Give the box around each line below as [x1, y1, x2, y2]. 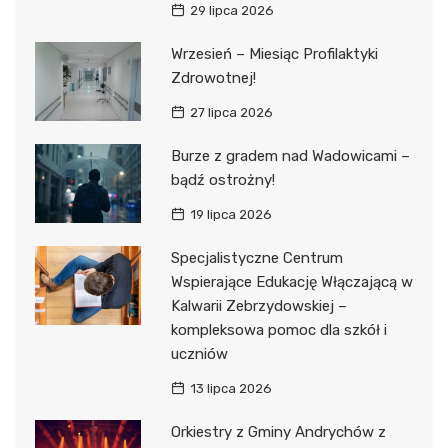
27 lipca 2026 [189, 105, 273, 120]
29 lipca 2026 [189, 3, 274, 18]
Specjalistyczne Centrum [170, 249, 343, 267]
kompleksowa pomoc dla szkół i [170, 321, 387, 339]
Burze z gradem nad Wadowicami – [170, 147, 410, 165]
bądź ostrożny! [170, 171, 275, 189]
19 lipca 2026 [189, 207, 272, 222]
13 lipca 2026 [189, 381, 272, 396]
